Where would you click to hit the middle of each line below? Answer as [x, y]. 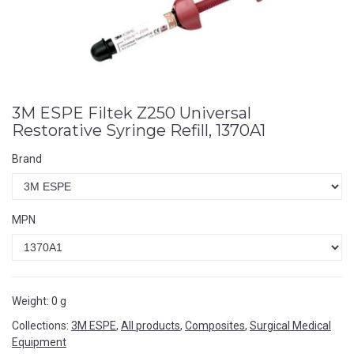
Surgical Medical [290, 326]
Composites [215, 326]
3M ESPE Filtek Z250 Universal [132, 113]
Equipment [39, 342]
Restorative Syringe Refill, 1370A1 [139, 130]
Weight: [30, 301]
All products [151, 326]
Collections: [40, 326]
